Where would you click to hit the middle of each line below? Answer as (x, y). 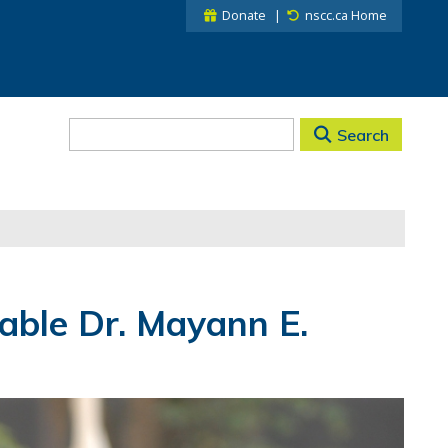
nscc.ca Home (346, 15)
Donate (244, 15)
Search (363, 135)
